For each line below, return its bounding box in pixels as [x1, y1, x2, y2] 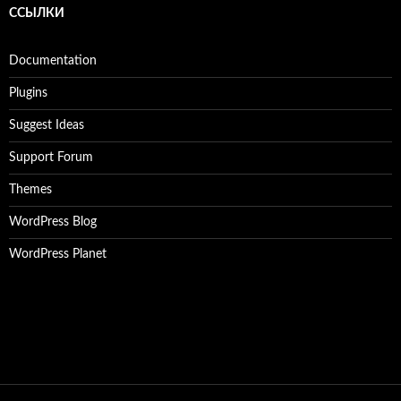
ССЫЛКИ [9, 6, 64, 20]
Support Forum [9, 150, 93, 164]
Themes [9, 183, 52, 196]
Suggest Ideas [9, 118, 84, 132]
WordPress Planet [9, 247, 107, 260]
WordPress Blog [9, 215, 97, 228]
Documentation [9, 54, 97, 67]
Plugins [9, 86, 47, 99]
